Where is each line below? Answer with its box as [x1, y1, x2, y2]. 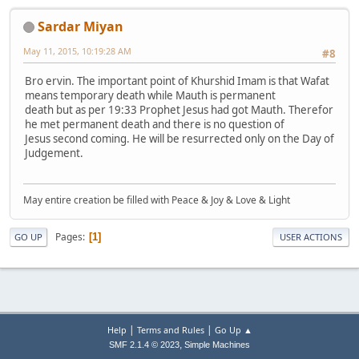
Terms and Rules [136, 324, 204, 336]
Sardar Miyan [38, 17, 123, 35]
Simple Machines [184, 340, 250, 349]
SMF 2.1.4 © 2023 [109, 340, 179, 349]
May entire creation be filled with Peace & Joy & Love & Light [23, 193, 290, 208]
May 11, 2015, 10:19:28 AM [23, 44, 131, 57]
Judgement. [25, 146, 83, 161]
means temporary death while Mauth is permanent [25, 88, 276, 103]
